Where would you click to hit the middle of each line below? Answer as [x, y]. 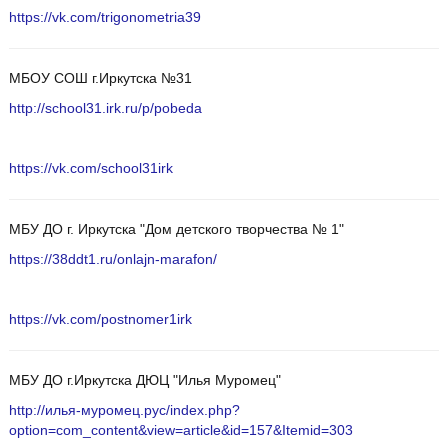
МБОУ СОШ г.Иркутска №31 [100, 79]
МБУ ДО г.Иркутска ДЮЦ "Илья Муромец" [144, 381]
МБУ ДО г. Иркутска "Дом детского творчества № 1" [176, 230]
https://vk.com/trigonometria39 [104, 18]
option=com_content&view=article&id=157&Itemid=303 [180, 431]
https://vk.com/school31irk [90, 169]
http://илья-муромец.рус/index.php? [124, 411]
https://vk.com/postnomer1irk [100, 320]
